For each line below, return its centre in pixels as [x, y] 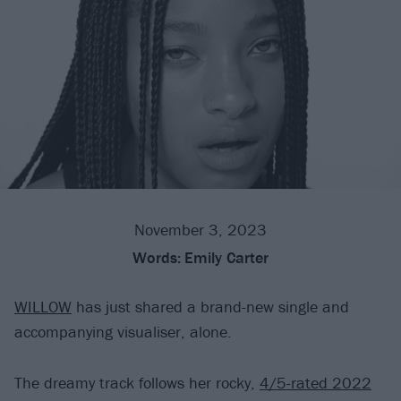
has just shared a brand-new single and [210, 307]
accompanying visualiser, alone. [123, 332]
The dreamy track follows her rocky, [137, 382]
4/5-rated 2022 [316, 382]
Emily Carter [226, 258]
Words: [157, 258]
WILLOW [43, 307]
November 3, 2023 [200, 230]
